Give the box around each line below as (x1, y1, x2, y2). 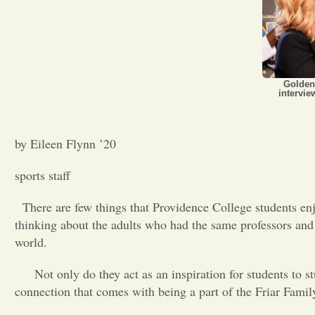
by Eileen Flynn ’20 (15, 135, 116, 152)
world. (15, 233, 47, 250)
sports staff (15, 167, 70, 184)
